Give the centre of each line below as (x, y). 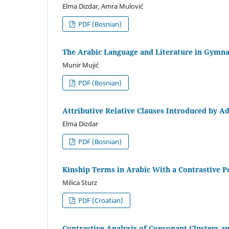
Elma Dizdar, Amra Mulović (103, 6)
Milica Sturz (80, 182)
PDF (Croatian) (100, 200)
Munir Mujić (81, 65)
